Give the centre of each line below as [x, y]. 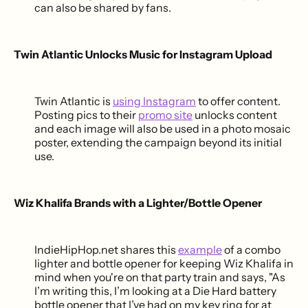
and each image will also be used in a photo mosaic [163, 129]
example [200, 250]
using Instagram [154, 101]
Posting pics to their [86, 115]
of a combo [251, 250]
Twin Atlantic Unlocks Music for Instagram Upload [143, 55]
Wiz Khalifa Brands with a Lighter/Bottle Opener [138, 203]
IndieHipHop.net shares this [106, 250]
